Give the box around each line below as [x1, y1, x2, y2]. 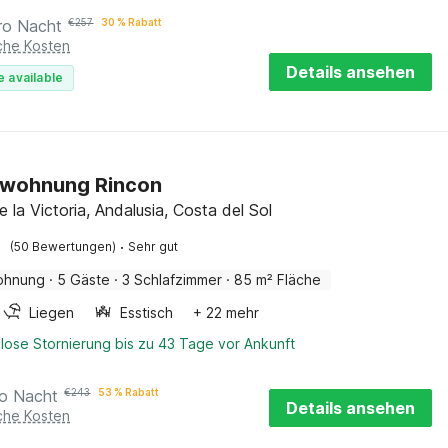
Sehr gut [128, 239, 179, 254]
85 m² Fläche [234, 271, 322, 288]
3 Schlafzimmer [122, 271, 223, 288]
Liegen [29, 304, 75, 321]
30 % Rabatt [101, 16, 163, 28]
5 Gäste [57, 271, 111, 288]
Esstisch [120, 304, 174, 321]
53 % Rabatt [98, 386, 160, 398]
